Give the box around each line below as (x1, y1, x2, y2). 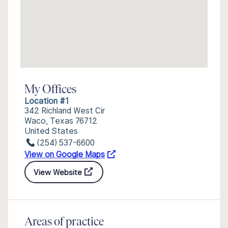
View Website (34, 167, 82, 177)
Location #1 (24, 96, 69, 106)
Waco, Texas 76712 (24, 116, 97, 126)
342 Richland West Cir (24, 106, 105, 116)
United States (24, 126, 78, 136)
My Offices (24, 84, 76, 96)
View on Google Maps (24, 150, 105, 159)
